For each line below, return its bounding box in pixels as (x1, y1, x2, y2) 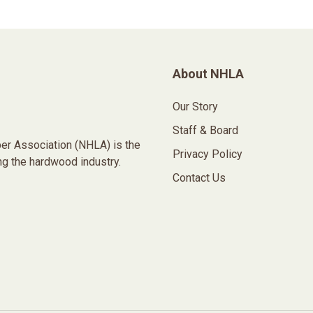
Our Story (172, 100, 218, 113)
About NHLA (172, 66, 244, 81)
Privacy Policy (172, 147, 242, 161)
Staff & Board (172, 124, 238, 137)
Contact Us (172, 171, 226, 184)
